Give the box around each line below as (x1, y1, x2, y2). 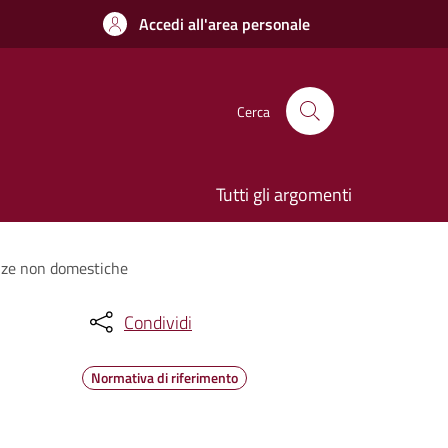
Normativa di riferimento (91, 367, 238, 388)
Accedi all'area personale (139, 12, 310, 36)
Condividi (124, 308, 192, 336)
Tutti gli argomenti (216, 181, 352, 208)
